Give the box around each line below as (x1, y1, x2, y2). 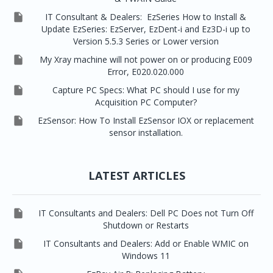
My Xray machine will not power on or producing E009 (39, 53, 252, 65)
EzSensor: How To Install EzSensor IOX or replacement (37, 114, 254, 126)
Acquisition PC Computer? (94, 96, 197, 108)
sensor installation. (108, 126, 183, 138)
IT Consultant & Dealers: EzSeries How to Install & (45, 10, 246, 23)
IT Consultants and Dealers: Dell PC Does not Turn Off (38, 207, 253, 219)
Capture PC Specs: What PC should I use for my (52, 83, 239, 96)
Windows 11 (121, 249, 170, 261)
